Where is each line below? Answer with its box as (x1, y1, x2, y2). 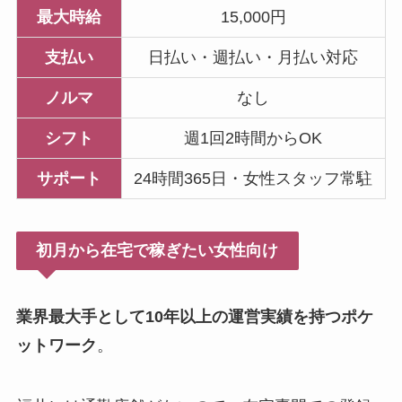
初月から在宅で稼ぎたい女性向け (36, 241, 279, 260)
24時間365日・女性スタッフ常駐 (134, 170, 373, 188)
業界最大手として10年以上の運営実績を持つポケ (15, 307, 373, 326)
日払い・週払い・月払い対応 (148, 48, 359, 67)
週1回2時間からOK (184, 129, 323, 148)
